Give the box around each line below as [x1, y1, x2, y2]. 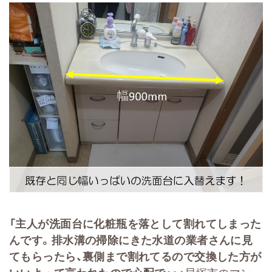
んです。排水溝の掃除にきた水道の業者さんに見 [9, 231, 253, 248]
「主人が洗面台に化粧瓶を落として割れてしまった [9, 215, 262, 231]
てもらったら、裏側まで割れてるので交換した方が [9, 248, 262, 264]
